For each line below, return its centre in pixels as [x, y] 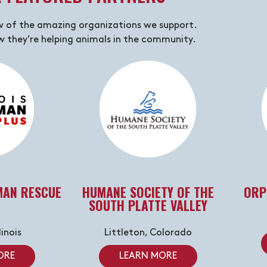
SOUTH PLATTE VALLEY [148, 205]
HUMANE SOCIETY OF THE [148, 192]
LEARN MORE [148, 256]
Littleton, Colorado [148, 233]
